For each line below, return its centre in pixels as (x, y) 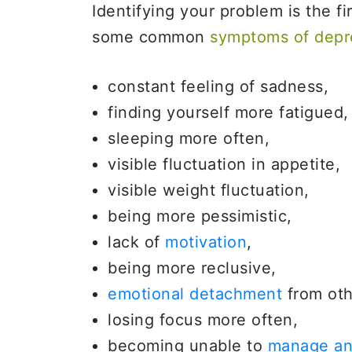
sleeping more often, (189, 138)
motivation (206, 242)
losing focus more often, (203, 320)
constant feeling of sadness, (218, 86)
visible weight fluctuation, (209, 190)
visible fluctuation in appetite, (224, 164)
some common (151, 37)
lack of (136, 242)
